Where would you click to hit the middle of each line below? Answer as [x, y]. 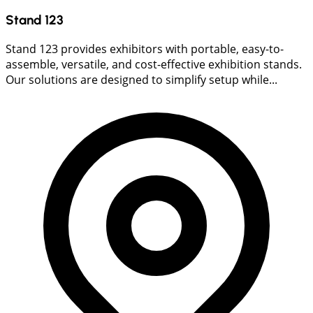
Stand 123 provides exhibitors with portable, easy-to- [145, 49]
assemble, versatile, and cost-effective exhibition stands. [154, 64]
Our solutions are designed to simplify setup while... [141, 79]
